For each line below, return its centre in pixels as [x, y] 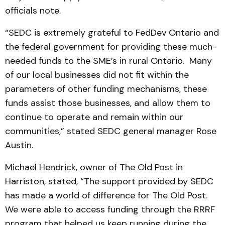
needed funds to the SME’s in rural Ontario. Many [108, 61]
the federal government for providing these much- [111, 47]
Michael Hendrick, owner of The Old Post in [94, 167]
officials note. [33, 11]
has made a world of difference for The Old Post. [106, 195]
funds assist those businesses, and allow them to [108, 103]
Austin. [19, 145]
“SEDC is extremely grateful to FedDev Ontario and [112, 33]
